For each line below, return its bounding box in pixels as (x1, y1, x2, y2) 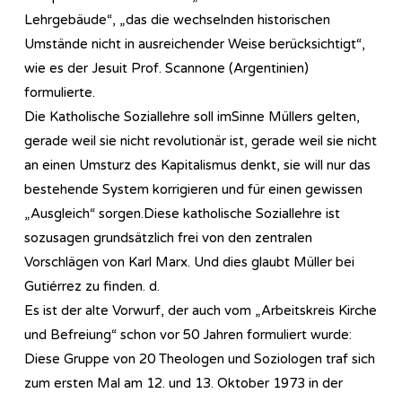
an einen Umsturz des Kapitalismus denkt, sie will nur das (24, 156, 371, 173)
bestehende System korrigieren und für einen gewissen (24, 180, 363, 197)
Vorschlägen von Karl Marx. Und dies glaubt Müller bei (24, 253, 354, 270)
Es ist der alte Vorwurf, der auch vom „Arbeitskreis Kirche (24, 301, 377, 319)
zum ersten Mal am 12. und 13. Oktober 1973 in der (24, 374, 343, 391)
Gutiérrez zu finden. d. (24, 277, 160, 294)
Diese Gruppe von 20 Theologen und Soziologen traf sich (24, 350, 375, 367)
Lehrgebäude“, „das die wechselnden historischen (24, 11, 330, 28)
